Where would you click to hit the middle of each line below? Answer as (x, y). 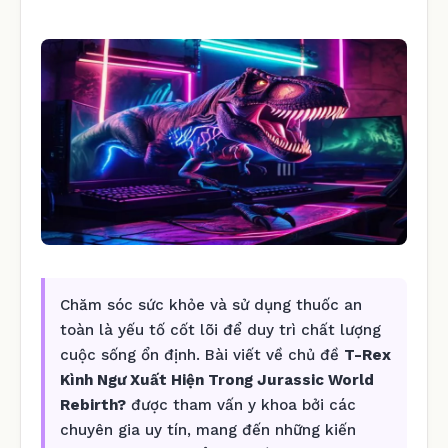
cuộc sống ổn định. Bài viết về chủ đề (202, 354)
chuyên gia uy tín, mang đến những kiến (208, 429)
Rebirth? (93, 404)
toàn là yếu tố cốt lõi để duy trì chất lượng (220, 329)
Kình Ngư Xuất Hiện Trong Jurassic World (217, 379)
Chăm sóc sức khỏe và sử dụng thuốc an (211, 304)
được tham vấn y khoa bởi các (241, 404)
